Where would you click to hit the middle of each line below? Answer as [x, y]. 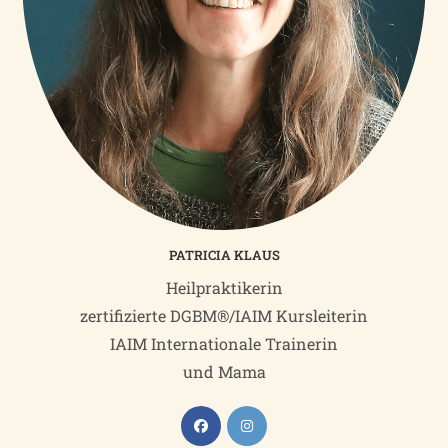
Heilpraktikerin [224, 288]
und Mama [224, 372]
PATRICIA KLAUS [224, 255]
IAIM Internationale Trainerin [224, 344]
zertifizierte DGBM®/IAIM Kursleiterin [224, 316]
